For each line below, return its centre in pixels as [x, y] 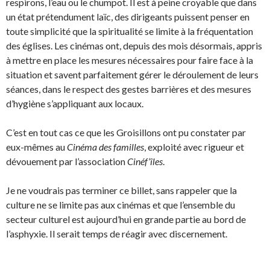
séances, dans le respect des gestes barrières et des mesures [129, 89]
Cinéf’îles [145, 161]
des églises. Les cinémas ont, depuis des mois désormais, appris [134, 45]
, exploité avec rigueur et [194, 146]
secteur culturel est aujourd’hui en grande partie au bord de [126, 219]
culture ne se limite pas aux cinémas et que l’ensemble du [121, 204]
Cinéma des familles [105, 146]
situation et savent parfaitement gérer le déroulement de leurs [132, 74]
